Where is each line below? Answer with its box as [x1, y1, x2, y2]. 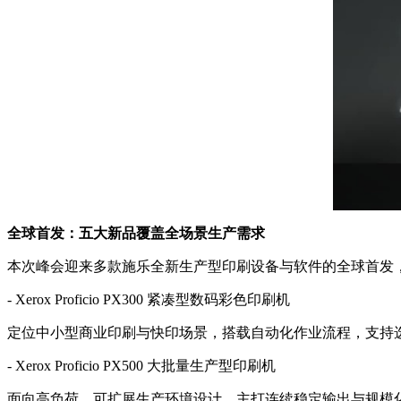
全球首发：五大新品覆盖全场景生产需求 [7, 225, 265, 241]
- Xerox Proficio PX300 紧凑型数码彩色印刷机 [7, 291, 290, 307]
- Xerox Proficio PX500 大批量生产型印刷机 [7, 357, 276, 373]
